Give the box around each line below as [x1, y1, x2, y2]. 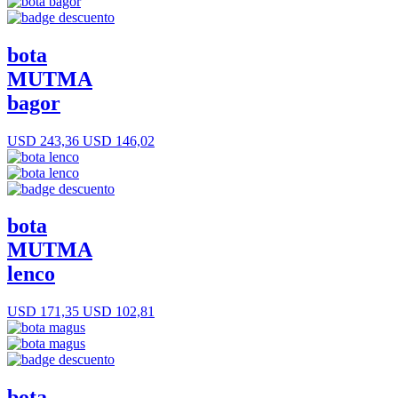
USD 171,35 [7, 304, 79, 320]
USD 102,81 [79, 304, 155, 320]
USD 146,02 [79, 132, 155, 148]
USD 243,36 [7, 132, 79, 148]
